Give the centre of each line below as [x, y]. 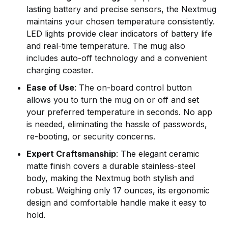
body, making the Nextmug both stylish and [110, 178]
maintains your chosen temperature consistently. [121, 21]
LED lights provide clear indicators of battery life [120, 33]
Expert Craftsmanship [72, 153]
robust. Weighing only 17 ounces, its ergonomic [118, 190]
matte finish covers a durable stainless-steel [111, 166]
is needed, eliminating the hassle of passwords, [117, 124]
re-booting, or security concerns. [91, 136]
